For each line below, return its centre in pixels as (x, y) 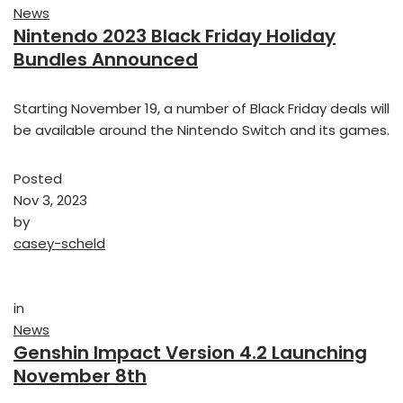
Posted (38, 179)
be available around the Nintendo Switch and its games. (201, 130)
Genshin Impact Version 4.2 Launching (190, 353)
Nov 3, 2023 (50, 201)
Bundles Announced (106, 60)
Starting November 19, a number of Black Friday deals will (201, 109)
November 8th (80, 376)
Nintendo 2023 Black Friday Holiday (175, 36)
